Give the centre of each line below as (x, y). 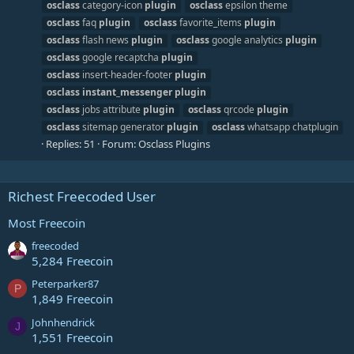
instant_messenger (127, 92)
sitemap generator (123, 126)
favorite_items (211, 22)
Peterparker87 (65, 284)
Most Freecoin (47, 222)
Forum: (120, 143)
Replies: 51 (70, 143)
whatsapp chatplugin (292, 126)
